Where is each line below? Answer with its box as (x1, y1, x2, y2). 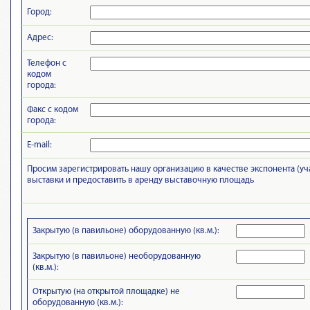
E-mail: (27, 140, 52, 149)
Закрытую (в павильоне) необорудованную (33, 252, 201, 261)
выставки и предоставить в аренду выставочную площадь (27, 176, 254, 185)
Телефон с (27, 59, 66, 68)
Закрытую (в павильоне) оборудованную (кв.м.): (33, 226, 219, 235)
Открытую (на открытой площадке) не (33, 287, 180, 296)
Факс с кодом (27, 105, 78, 114)
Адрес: (27, 33, 53, 42)
